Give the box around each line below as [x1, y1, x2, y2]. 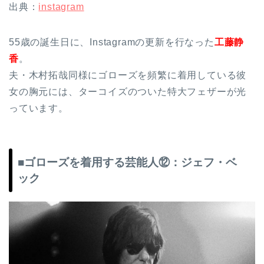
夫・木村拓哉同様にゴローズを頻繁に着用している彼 [9, 70, 247, 81]
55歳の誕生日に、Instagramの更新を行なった [9, 37, 214, 48]
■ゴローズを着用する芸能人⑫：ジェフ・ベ [18, 156, 237, 169]
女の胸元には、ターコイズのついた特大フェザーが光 [9, 87, 247, 97]
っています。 [9, 103, 68, 114]
